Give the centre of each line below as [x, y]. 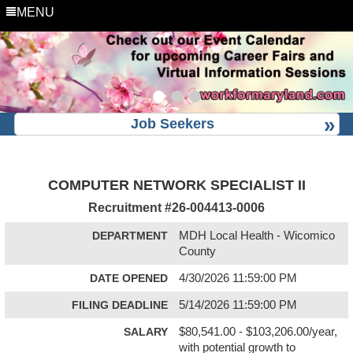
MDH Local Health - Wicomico [257, 235]
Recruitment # [130, 207]
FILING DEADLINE [120, 305]
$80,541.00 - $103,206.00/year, [258, 331]
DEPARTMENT [130, 235]
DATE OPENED [129, 278]
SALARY [146, 331]
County [198, 251]
